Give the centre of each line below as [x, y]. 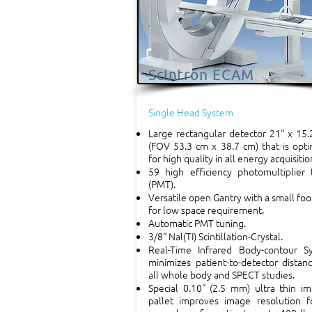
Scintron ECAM [201, 75]
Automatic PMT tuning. [197, 223]
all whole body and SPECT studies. [221, 274]
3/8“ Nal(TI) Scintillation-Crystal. [216, 236]
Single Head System [191, 112]
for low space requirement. [206, 210]
